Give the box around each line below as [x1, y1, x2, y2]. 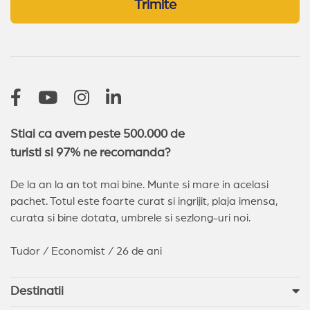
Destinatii [10, 284, 64, 298]
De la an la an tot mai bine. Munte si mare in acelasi [10, 179, 268, 190]
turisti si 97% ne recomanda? [10, 146, 171, 159]
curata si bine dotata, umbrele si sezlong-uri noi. [10, 212, 250, 224]
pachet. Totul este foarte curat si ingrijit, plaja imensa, [10, 195, 277, 207]
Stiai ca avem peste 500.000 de [10, 127, 185, 140]
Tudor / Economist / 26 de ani [10, 245, 162, 257]
